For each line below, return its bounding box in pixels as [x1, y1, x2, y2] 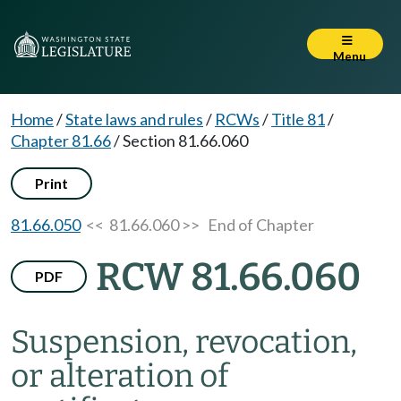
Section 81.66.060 [123, 131, 248, 150]
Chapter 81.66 [11, 131, 111, 150]
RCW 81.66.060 [96, 254, 361, 300]
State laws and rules [65, 109, 203, 129]
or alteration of [11, 357, 228, 395]
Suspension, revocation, [11, 323, 357, 361]
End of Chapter [208, 215, 314, 235]
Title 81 [271, 109, 325, 129]
